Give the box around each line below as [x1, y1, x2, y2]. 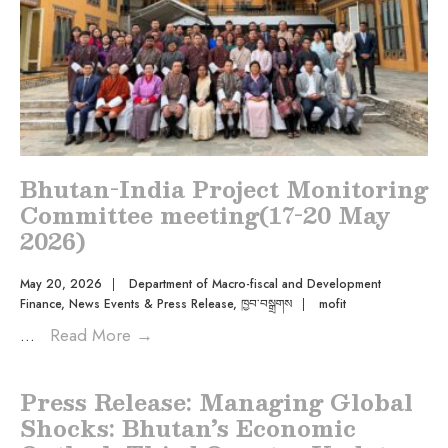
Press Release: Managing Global [20, 382, 413, 420]
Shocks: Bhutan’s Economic [20, 408, 356, 446]
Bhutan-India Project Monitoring [20, 169, 428, 207]
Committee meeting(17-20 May [20, 195, 391, 233]
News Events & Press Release [69, 294, 233, 313]
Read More [50, 322, 136, 347]
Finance [20, 294, 61, 313]
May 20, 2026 [20, 274, 102, 293]
